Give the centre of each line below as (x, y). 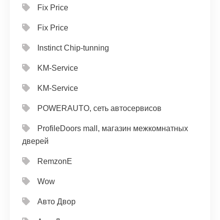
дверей (35, 141)
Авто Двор (56, 202)
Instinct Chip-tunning (73, 48)
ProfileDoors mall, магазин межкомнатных (113, 129)
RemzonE (55, 162)
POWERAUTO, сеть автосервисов (99, 109)
